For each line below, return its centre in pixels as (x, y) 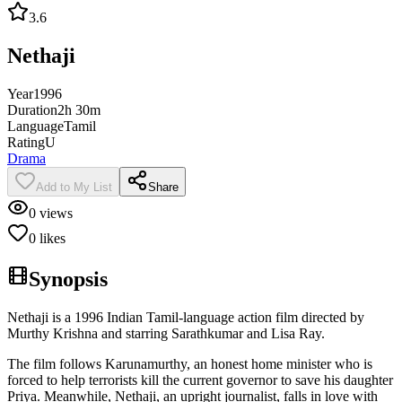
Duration (32, 109)
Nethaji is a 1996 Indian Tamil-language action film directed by (186, 317)
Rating (26, 142)
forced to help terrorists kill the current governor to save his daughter (200, 380)
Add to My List (74, 187)
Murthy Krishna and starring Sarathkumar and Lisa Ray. (166, 333)
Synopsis (68, 279)
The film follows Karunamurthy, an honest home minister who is (190, 363)
